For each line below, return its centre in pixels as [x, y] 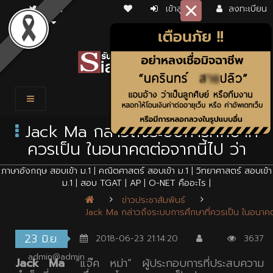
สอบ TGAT [101, 183]
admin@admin [56, 257]
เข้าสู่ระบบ [183, 9]
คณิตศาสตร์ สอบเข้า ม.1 [144, 171]
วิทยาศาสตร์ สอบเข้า [234, 171]
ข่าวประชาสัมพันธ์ [153, 200]
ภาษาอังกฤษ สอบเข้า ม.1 [46, 171]
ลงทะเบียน [247, 9]
